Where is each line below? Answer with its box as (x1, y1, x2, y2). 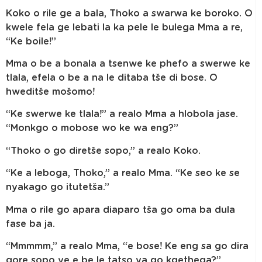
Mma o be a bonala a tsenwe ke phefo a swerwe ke (6, 59, 250, 69)
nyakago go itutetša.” (6, 182, 109, 192)
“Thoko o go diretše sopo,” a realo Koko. (6, 146, 201, 156)
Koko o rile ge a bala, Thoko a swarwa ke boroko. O (6, 8, 253, 18)
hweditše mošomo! (6, 87, 95, 97)
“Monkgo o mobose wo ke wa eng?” (6, 123, 178, 133)
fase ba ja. (6, 219, 55, 229)
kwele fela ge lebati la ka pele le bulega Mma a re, (6, 22, 243, 32)
